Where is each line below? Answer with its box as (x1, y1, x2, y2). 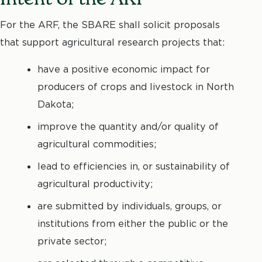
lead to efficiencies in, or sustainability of (37, 160, 230, 172)
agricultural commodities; (37, 137, 156, 150)
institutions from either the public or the (37, 217, 228, 229)
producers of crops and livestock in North (37, 80, 234, 92)
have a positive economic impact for (37, 63, 210, 75)
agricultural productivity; (37, 177, 153, 189)
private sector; (37, 235, 106, 247)
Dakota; (37, 98, 74, 110)
